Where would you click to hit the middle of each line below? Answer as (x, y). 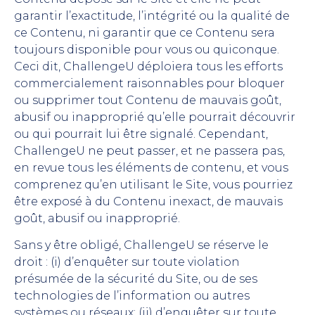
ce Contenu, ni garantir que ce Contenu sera (144, 32)
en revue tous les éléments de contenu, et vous (151, 167)
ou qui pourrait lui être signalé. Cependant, (141, 134)
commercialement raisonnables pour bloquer (149, 83)
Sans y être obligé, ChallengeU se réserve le (141, 245)
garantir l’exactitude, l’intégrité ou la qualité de (152, 15)
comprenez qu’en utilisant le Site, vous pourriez (153, 184)
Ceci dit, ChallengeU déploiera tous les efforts (148, 66)
